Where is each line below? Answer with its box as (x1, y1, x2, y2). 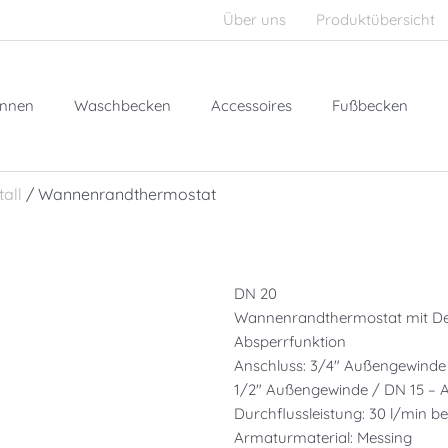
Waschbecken (74, 96, 171, 115)
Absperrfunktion (234, 332, 346, 351)
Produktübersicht (316, 10, 435, 29)
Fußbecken (332, 96, 408, 115)
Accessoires (211, 96, 292, 115)
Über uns (223, 10, 286, 29)
